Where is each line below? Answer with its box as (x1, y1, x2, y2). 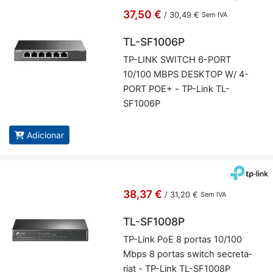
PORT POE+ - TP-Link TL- (122, 83, 230, 95)
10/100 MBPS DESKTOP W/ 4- (122, 69, 249, 80)
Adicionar (27, 130, 64, 141)
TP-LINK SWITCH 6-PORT (122, 54, 231, 66)
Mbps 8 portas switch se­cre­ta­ (122, 249, 252, 260)
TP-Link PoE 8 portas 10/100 (122, 234, 242, 246)
